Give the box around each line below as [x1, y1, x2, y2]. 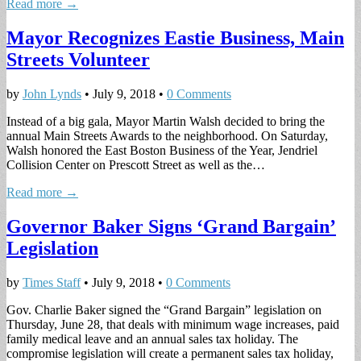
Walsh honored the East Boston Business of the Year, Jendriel [6, 143, 317, 158]
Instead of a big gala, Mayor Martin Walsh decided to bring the [6, 114, 325, 129]
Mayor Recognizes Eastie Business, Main [6, 27, 344, 49]
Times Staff [23, 276, 81, 290]
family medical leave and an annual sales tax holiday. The [6, 332, 298, 346]
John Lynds [23, 87, 81, 102]
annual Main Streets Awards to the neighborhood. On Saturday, [6, 129, 328, 143]
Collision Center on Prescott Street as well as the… [6, 158, 265, 172]
